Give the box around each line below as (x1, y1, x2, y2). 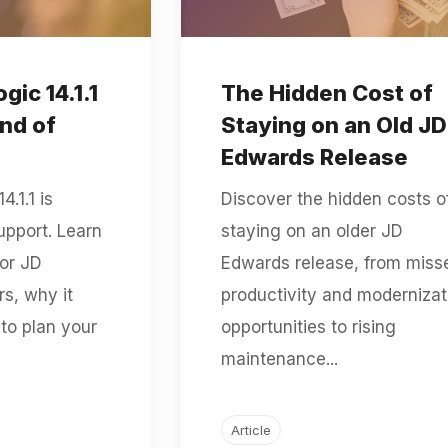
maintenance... (220, 348, 338, 369)
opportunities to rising (220, 316, 396, 337)
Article (230, 421, 271, 438)
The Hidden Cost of (220, 79, 433, 106)
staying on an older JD (220, 220, 403, 241)
